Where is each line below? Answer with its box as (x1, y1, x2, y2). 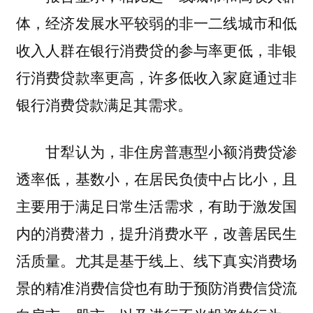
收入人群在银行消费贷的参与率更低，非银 (15, 39, 298, 61)
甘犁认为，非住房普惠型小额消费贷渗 (15, 140, 298, 162)
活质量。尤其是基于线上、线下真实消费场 (15, 249, 298, 271)
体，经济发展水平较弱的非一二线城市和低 (15, 12, 298, 34)
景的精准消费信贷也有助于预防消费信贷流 (15, 277, 298, 298)
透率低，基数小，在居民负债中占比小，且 (15, 168, 298, 189)
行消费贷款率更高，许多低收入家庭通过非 (15, 66, 298, 88)
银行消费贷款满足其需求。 (15, 94, 192, 115)
